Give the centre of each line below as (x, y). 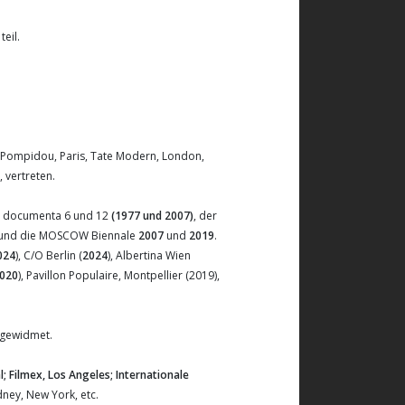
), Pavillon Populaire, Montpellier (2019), (119, 275)
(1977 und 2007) (152, 216)
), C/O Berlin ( (49, 255)
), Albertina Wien (149, 255)
